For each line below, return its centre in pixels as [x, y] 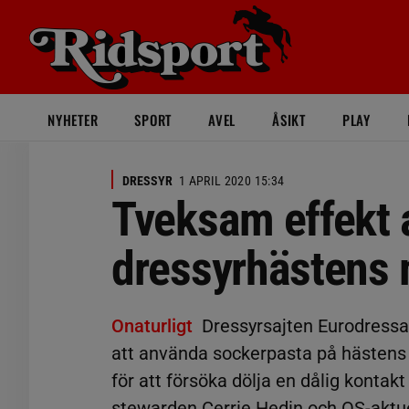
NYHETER [73, 120]
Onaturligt [152, 326]
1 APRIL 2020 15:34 [232, 181]
